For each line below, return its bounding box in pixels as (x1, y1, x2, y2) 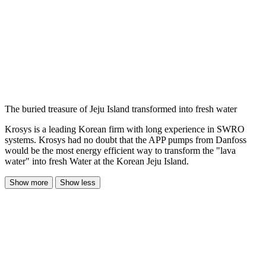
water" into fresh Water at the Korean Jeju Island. (5, 156, 189, 166)
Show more (9, 178, 48, 187)
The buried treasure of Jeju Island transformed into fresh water (5, 103, 237, 114)
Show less (60, 178, 96, 187)
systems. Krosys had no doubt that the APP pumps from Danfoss (5, 134, 246, 145)
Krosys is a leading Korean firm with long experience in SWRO (5, 123, 245, 134)
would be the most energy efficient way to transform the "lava (5, 145, 236, 156)
